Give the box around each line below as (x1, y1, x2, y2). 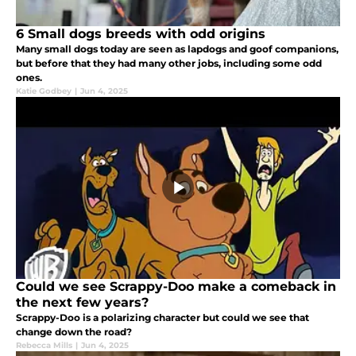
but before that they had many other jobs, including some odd (16, 56, 322, 69)
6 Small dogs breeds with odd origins (16, 25, 265, 41)
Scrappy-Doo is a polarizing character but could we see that (16, 311, 309, 323)
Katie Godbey (16, 85, 72, 96)
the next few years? (16, 294, 149, 310)
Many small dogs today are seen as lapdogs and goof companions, (16, 42, 339, 55)
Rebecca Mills (16, 339, 72, 350)
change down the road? (16, 325, 132, 338)
